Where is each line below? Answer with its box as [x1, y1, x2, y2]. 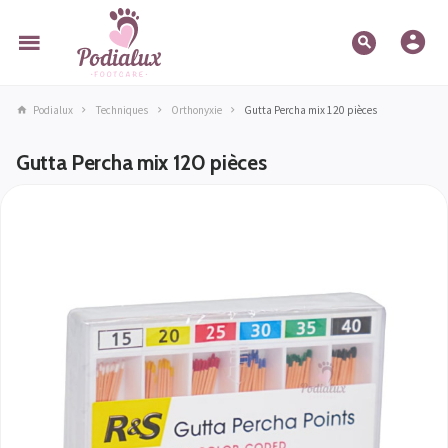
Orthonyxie [170, 103, 222, 117]
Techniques [95, 103, 149, 117]
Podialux [32, 103, 73, 117]
